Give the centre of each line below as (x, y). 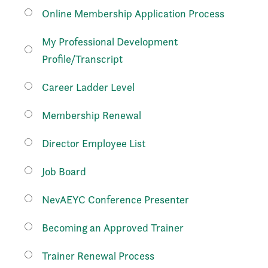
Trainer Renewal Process (98, 256)
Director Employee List (94, 143)
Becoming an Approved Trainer (113, 228)
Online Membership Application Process (133, 13)
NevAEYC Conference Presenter (115, 200)
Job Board (64, 171)
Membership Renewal (92, 115)
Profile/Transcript (82, 59)
